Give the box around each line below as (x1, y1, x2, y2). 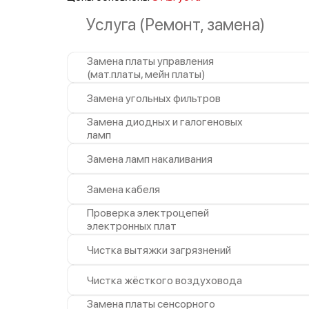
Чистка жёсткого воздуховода (87, 273, 242, 287)
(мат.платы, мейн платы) (87, 68, 206, 81)
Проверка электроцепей (87, 206, 209, 219)
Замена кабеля (87, 182, 160, 196)
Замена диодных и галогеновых (87, 115, 243, 128)
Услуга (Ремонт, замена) (86, 14, 265, 34)
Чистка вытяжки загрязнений (87, 243, 231, 257)
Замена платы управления (87, 54, 214, 68)
